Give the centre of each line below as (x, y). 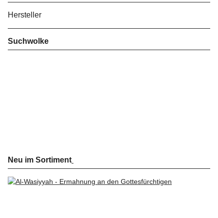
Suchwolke (28, 41)
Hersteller (26, 15)
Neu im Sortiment (40, 160)
